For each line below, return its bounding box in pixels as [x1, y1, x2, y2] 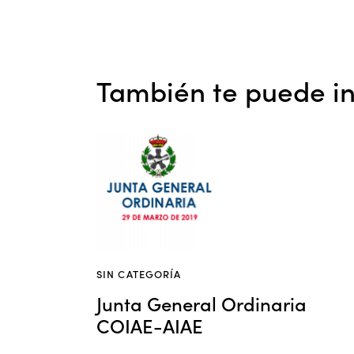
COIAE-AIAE [96, 311, 203, 338]
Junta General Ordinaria [96, 289, 307, 316]
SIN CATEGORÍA [96, 265, 182, 281]
